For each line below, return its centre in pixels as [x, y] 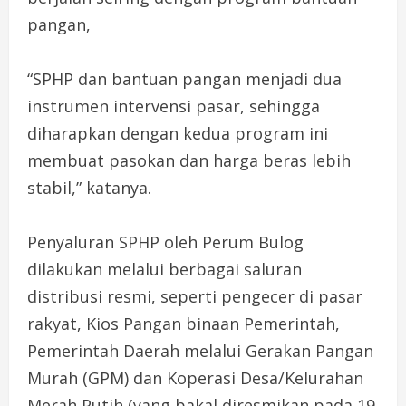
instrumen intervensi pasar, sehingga [174, 106]
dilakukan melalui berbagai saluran [164, 269]
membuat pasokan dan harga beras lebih [189, 160]
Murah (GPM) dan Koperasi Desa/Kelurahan [195, 377]
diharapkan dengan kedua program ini [178, 133]
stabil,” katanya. [89, 187]
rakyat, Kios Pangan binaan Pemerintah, [184, 323]
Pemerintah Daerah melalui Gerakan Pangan [200, 350]
